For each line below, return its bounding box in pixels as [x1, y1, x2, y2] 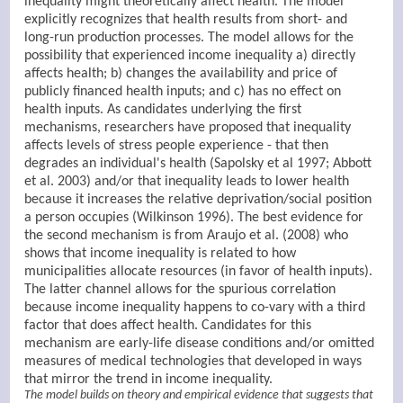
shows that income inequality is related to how [24, 246, 297, 261]
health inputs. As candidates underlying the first [24, 102, 302, 117]
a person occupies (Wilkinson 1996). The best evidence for [24, 210, 364, 225]
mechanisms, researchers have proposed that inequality [24, 120, 352, 135]
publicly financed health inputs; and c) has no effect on [24, 84, 342, 99]
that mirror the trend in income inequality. [24, 372, 273, 387]
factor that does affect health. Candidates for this [24, 318, 312, 333]
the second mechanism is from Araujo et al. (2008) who [24, 228, 349, 243]
